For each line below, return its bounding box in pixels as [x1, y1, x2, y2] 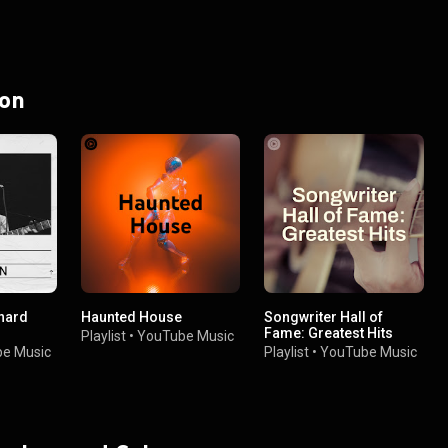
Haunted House [81, 308, 183, 325]
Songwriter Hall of [264, 308, 384, 325]
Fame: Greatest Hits [264, 324, 394, 341]
